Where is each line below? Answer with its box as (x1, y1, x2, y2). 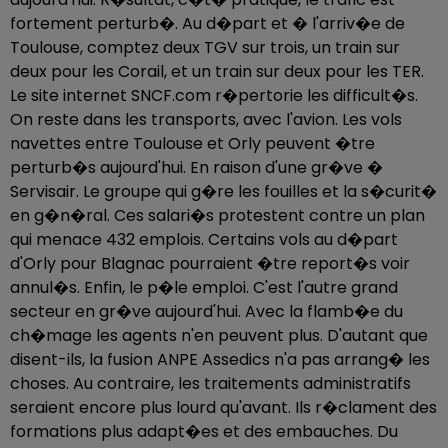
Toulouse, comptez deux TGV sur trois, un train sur (10, 36, 400, 59)
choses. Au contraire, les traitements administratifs (10, 372, 411, 395)
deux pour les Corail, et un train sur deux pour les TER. (10, 60, 424, 83)
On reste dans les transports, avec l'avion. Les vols (10, 108, 402, 131)
